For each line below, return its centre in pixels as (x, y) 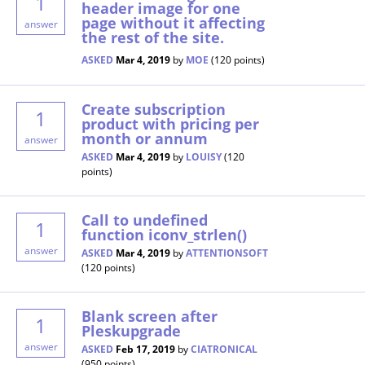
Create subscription (154, 110)
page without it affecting (173, 23)
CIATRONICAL (224, 350)
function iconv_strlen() (164, 235)
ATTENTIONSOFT (227, 253)
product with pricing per (170, 124)
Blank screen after (150, 317)
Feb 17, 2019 (145, 350)
